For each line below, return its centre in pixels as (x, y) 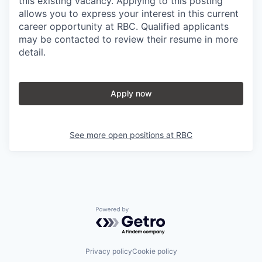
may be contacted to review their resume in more (128, 39)
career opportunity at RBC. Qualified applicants (124, 26)
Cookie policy (154, 251)
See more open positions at (123, 135)
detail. (32, 52)
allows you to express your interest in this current (129, 13)
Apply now (131, 93)
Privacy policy (108, 251)
